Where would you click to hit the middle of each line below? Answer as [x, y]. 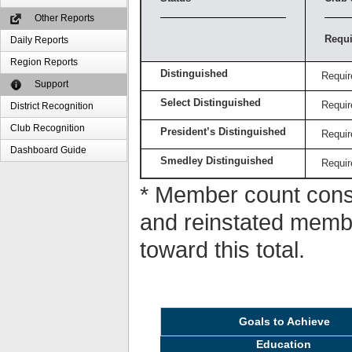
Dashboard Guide [49, 150]
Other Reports [64, 18]
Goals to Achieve [284, 322]
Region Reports [44, 62]
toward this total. [222, 250]
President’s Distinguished [223, 132]
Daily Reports [40, 40]
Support [51, 84]
